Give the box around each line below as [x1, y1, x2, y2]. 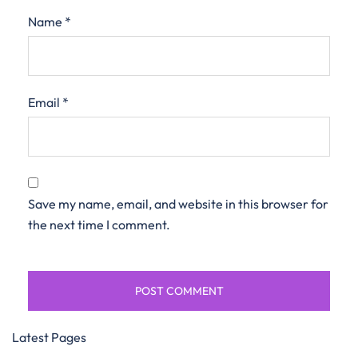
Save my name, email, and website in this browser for [28, 196, 328, 212]
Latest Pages [12, 329, 86, 345]
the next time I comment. [28, 217, 170, 233]
